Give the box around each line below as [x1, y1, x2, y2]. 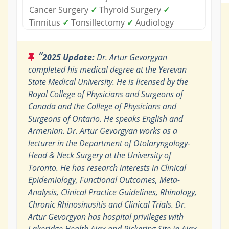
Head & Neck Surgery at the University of [28, 149, 171, 161]
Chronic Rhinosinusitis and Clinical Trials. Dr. [28, 198, 186, 210]
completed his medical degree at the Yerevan [28, 63, 187, 75]
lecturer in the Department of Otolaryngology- [28, 137, 190, 149]
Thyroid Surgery [97, 4, 163, 15]
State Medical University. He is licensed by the [28, 76, 188, 87]
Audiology [133, 16, 174, 28]
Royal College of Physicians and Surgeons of [28, 88, 183, 100]
